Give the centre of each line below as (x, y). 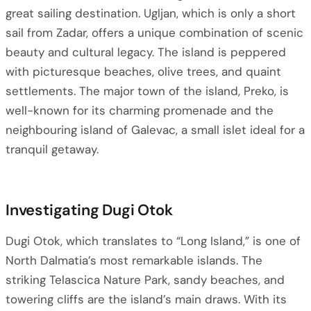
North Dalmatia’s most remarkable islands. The (134, 260)
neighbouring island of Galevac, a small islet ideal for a (155, 130)
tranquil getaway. (52, 149)
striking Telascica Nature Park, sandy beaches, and (145, 280)
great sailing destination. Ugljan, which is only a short (151, 13)
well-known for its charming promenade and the (140, 110)
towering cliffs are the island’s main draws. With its (146, 299)
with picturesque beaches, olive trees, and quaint (143, 72)
